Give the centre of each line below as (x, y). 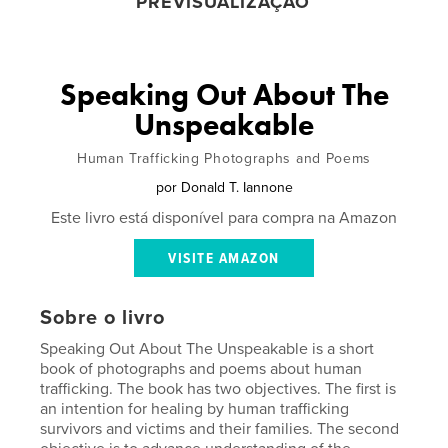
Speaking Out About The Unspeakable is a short (207, 349)
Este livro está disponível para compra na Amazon (224, 218)
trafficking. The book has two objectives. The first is (218, 389)
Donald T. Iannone (236, 188)
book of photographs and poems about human (201, 369)
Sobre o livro (103, 318)
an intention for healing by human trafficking (195, 409)
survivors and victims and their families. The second (220, 429)
